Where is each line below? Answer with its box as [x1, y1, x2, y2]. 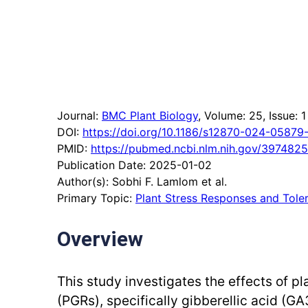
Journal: [57, 109, 102, 122]
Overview [57, 227, 143, 251]
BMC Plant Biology [102, 109, 198, 122]
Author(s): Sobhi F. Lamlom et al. [57, 175, 227, 188]
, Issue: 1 [263, 109, 306, 122]
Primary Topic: [57, 191, 135, 205]
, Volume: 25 [198, 109, 263, 122]
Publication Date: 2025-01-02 [57, 158, 212, 172]
